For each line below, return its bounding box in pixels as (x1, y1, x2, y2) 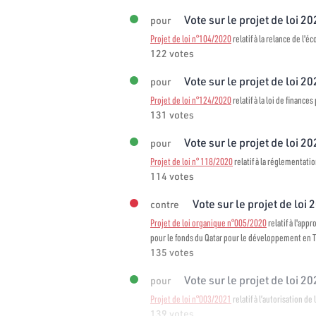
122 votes (150, 47, 194, 60)
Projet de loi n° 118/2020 (150, 154, 233, 168)
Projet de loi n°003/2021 (150, 292, 231, 305)
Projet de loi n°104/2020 (150, 32, 231, 45)
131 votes (150, 108, 194, 121)
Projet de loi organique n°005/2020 (150, 216, 267, 229)
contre (150, 197, 179, 211)
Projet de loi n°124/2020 (150, 93, 231, 107)
